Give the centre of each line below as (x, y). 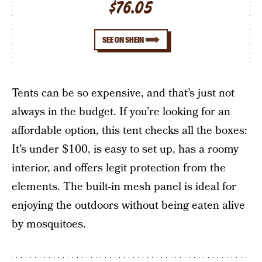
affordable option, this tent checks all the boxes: (130, 130)
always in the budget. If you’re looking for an (121, 112)
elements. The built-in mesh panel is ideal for (124, 187)
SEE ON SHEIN (123, 40)
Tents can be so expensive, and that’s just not (123, 93)
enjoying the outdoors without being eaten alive (128, 205)
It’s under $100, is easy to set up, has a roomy (125, 149)
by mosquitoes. (49, 224)
